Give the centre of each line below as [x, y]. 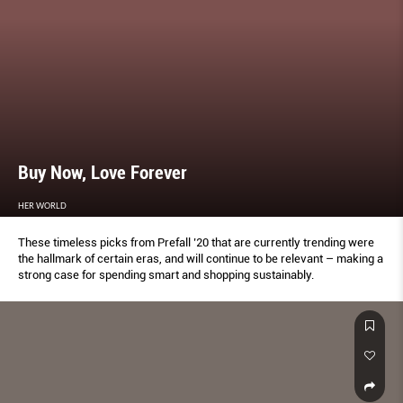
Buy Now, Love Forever [103, 172]
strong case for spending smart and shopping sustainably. [166, 274]
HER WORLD [42, 205]
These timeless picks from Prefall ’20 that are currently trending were [196, 242]
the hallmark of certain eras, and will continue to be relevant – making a [201, 258]
